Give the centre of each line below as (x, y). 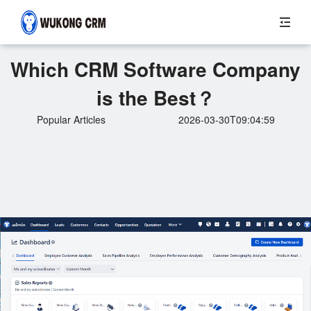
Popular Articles (71, 119)
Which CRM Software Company (155, 69)
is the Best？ (155, 98)
